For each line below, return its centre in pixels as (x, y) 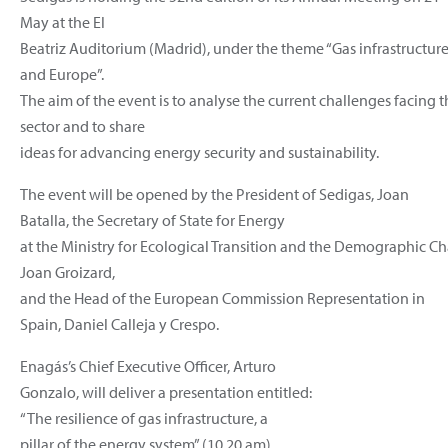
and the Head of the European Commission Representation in (222, 297)
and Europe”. (62, 73)
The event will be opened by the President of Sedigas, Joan (214, 193)
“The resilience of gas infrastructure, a (144, 417)
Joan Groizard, (67, 271)
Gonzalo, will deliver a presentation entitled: (166, 391)
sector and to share (82, 125)
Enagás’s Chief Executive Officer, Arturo (148, 365)
